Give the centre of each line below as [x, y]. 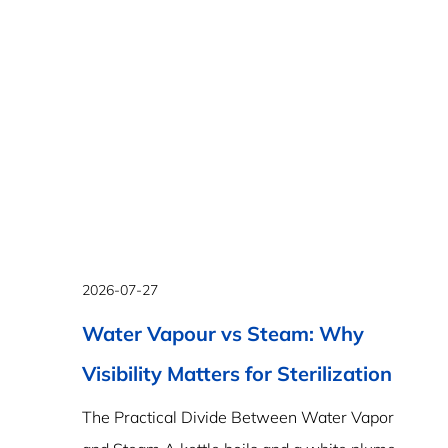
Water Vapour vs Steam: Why [223, 333]
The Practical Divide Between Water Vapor [238, 417]
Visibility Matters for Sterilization [237, 373]
